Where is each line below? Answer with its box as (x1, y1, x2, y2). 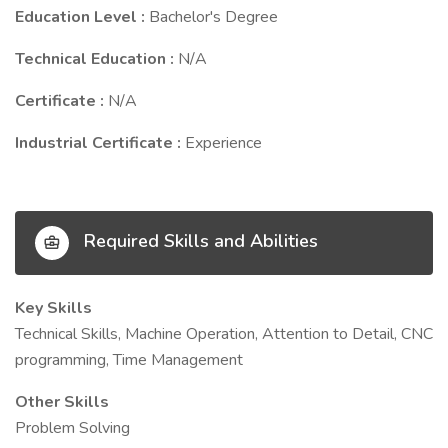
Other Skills (15, 391, 109, 413)
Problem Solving (15, 417, 130, 439)
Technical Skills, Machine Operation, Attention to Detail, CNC (15, 323, 433, 345)
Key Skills (15, 297, 92, 319)
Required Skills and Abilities (79, 229, 318, 254)
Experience (185, 132, 262, 154)
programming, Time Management (15, 349, 243, 371)
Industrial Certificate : (15, 132, 185, 154)
